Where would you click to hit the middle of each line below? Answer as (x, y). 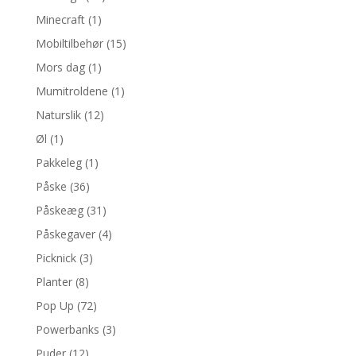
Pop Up (54, 306)
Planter (54, 282)
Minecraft (60, 19)
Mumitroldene (72, 91)
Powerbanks (67, 329)
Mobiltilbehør (69, 43)
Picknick (56, 258)
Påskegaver (65, 234)
